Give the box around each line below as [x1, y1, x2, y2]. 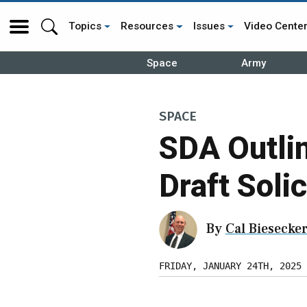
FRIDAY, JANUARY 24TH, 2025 [159, 260, 302, 271]
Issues [193, 20, 225, 32]
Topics [69, 20, 101, 32]
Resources [121, 20, 174, 32]
